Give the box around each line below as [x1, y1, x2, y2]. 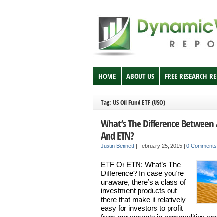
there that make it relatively [101, 195, 186, 203]
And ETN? [101, 128, 134, 142]
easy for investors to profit [101, 204, 183, 212]
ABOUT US [126, 71, 154, 81]
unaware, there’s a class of [101, 178, 186, 186]
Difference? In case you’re [101, 169, 184, 177]
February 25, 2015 [139, 143, 184, 149]
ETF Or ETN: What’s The [101, 160, 181, 169]
